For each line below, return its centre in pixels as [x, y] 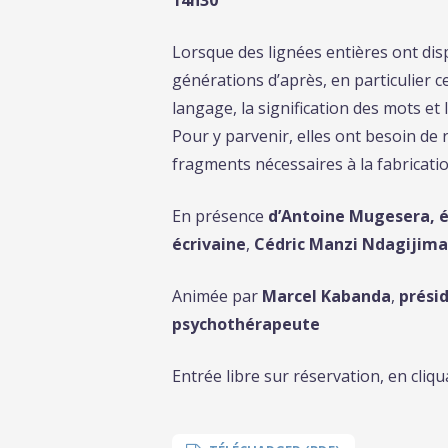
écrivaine [209, 243]
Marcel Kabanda [326, 295]
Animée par [217, 295]
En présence [220, 215]
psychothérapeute [246, 323]
